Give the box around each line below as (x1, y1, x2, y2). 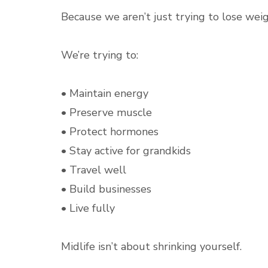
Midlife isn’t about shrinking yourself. (61, 239, 242, 254)
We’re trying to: (61, 48, 138, 62)
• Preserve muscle (61, 105, 152, 120)
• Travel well (61, 163, 126, 177)
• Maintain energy (61, 86, 148, 100)
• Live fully (61, 201, 115, 215)
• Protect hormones (61, 124, 159, 139)
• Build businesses (61, 182, 151, 196)
